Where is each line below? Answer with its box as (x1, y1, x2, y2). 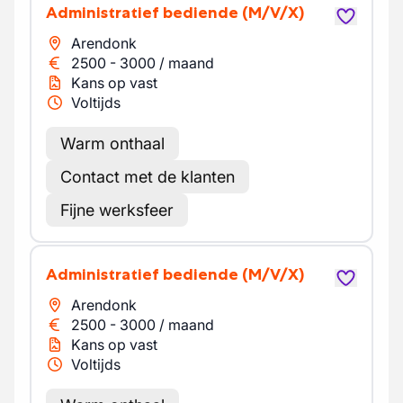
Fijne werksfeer (60, 201, 174, 219)
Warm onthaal (60, 134, 165, 153)
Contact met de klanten (60, 167, 235, 186)
